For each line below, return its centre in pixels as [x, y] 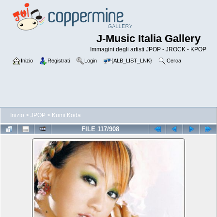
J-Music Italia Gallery [148, 39]
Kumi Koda [66, 115]
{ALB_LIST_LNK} [132, 61]
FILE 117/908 [100, 129]
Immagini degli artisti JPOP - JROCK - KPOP [148, 49]
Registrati [59, 61]
